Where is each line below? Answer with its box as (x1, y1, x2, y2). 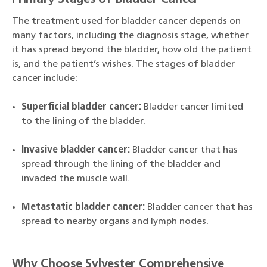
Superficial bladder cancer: (21, 103, 141, 112)
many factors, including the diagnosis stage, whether (12, 31, 249, 41)
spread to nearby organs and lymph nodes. (21, 217, 209, 226)
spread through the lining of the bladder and (21, 160, 221, 169)
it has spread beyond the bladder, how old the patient (12, 45, 252, 55)
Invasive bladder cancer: (21, 145, 130, 155)
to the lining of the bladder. (21, 117, 145, 126)
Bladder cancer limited (141, 103, 243, 112)
